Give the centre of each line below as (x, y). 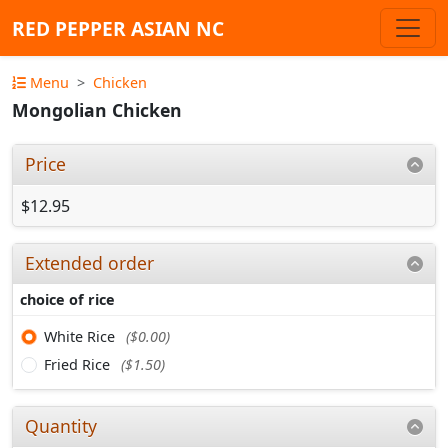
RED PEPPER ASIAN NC (118, 28)
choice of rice (68, 299)
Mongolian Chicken (97, 110)
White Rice (81, 336)
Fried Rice (79, 364)
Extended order (90, 262)
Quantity (61, 425)
